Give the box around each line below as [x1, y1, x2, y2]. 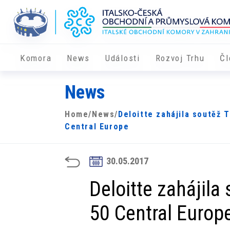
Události [105, 53, 140, 64]
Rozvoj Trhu [155, 53, 205, 64]
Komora [20, 53, 52, 64]
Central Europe [65, 122, 129, 132]
